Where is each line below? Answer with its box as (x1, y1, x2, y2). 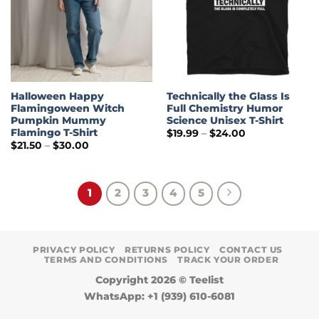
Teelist (189, 273, 224, 286)
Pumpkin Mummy (10, 115, 106, 127)
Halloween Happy (10, 90, 104, 103)
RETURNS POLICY (124, 244, 210, 255)
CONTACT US (219, 244, 283, 255)
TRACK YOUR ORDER (177, 253, 279, 265)
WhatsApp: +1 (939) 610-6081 (84, 289, 235, 303)
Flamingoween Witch (10, 103, 125, 115)
